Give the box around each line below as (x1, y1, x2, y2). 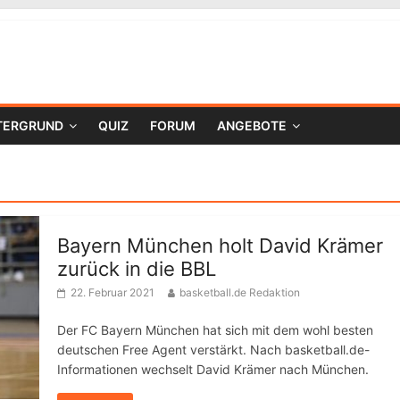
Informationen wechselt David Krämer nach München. (57, 362, 369, 377)
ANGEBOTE (217, 118, 287, 133)
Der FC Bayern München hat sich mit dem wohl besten (57, 322, 373, 337)
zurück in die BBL (57, 257, 216, 280)
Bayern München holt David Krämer (57, 234, 383, 257)
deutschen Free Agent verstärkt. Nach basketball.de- (57, 342, 370, 357)
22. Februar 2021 (71, 286, 154, 299)
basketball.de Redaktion (179, 286, 300, 299)
